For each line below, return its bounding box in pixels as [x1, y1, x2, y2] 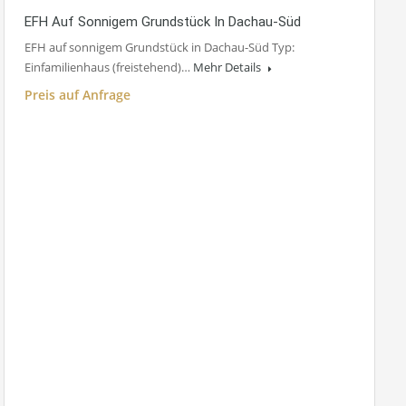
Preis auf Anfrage [24, 86, 130, 104]
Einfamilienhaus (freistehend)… [24, 59, 193, 76]
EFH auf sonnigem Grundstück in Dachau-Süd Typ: [24, 39, 295, 56]
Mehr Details [193, 59, 264, 76]
